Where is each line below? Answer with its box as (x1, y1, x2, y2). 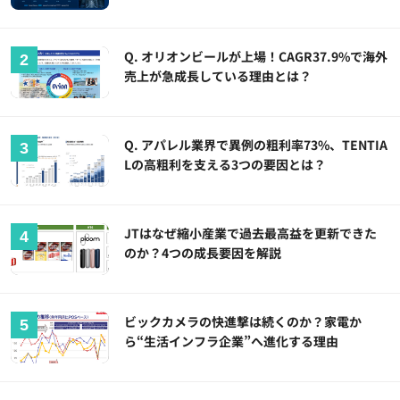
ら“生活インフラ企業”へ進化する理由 (124, 331, 339, 350)
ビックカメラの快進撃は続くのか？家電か (124, 312, 362, 330)
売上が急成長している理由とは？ (124, 67, 312, 86)
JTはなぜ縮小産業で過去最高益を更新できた (124, 223, 378, 242)
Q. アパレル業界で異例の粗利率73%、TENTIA (124, 136, 388, 154)
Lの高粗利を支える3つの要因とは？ (124, 155, 327, 174)
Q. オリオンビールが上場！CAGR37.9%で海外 (124, 47, 388, 66)
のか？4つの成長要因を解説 (124, 243, 282, 262)
